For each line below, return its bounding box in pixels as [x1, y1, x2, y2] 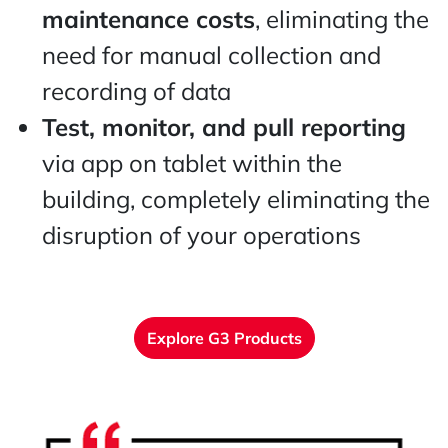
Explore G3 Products [146, 327, 302, 348]
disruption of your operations [42, 219, 361, 250]
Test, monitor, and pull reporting [42, 111, 406, 142]
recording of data [42, 75, 231, 106]
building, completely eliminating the [42, 183, 430, 214]
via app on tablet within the [42, 147, 342, 178]
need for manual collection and [42, 39, 381, 70]
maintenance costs [42, 3, 255, 34]
